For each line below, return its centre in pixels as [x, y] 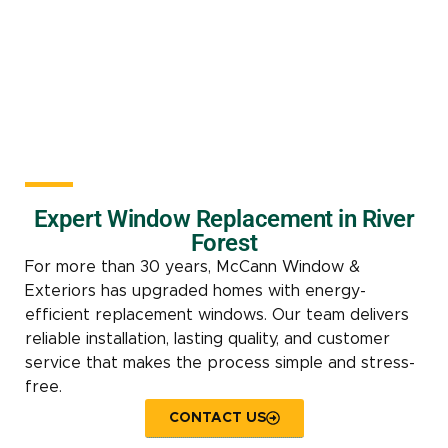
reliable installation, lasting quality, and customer [207, 338]
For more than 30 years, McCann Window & [192, 266]
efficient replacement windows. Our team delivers [217, 314]
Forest [224, 242]
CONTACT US [217, 417]
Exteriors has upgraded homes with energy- [195, 290]
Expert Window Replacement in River [224, 218]
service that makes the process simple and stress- [220, 362]
